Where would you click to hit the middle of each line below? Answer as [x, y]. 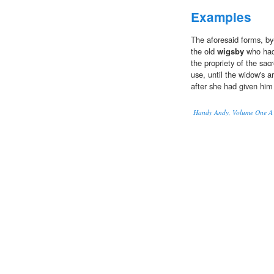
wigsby [231, 51]
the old [204, 51]
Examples [221, 17]
